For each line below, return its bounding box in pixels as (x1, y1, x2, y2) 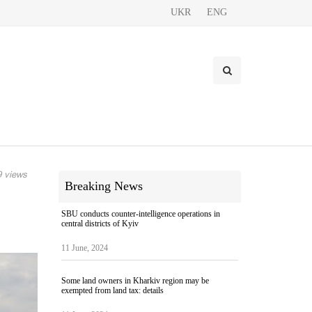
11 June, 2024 (61, 243, 108, 253)
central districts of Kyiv (61, 219, 139, 228)
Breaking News (64, 179, 143, 193)
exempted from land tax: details (61, 286, 164, 295)
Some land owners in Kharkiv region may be (61, 276, 209, 286)
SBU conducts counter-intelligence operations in (61, 209, 220, 219)
